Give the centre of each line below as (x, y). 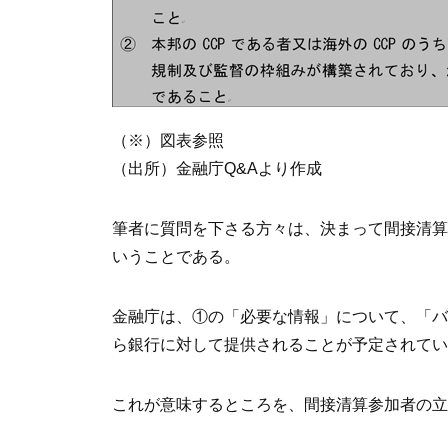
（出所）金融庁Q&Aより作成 (217, 168)
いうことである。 (176, 256)
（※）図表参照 (168, 140)
